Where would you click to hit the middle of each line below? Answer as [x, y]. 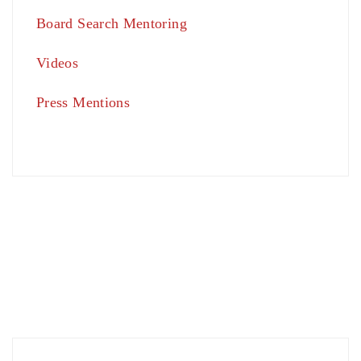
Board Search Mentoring [112, 24]
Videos [58, 63]
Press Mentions [83, 103]
